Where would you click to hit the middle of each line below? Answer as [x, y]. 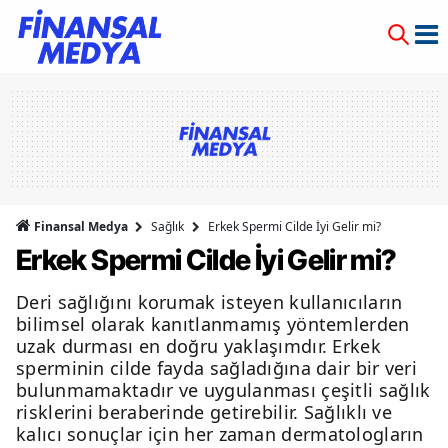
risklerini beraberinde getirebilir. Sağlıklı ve [204, 412]
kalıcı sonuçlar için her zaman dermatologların [220, 434]
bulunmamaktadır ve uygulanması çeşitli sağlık [223, 390]
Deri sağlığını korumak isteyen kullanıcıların [209, 302]
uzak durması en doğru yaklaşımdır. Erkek [198, 346]
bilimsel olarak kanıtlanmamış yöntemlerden [213, 324]
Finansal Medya [81, 226]
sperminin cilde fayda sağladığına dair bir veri [217, 368]
